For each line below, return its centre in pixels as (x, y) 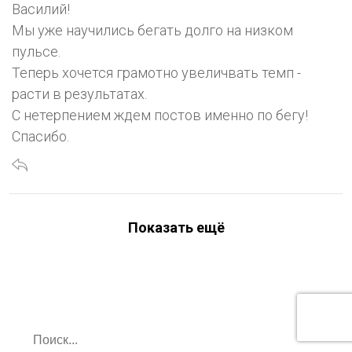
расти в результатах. (79, 93)
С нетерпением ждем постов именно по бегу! (160, 115)
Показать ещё (176, 227)
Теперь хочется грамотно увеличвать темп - (156, 72)
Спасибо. (40, 136)
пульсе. (36, 51)
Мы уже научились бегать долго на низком (152, 30)
